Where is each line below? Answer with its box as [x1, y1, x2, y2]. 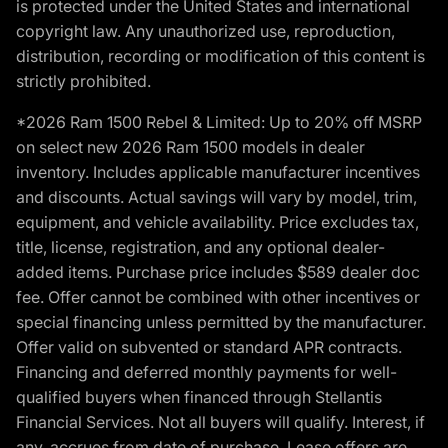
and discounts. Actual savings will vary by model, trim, [16, 186, 417, 207]
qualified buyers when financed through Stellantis [16, 386, 382, 407]
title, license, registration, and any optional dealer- [16, 236, 385, 257]
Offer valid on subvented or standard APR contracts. [16, 336, 402, 357]
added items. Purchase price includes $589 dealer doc [16, 261, 420, 282]
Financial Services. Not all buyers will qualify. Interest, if [16, 411, 425, 432]
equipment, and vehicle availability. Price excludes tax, [16, 211, 419, 232]
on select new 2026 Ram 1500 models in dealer [16, 136, 365, 157]
